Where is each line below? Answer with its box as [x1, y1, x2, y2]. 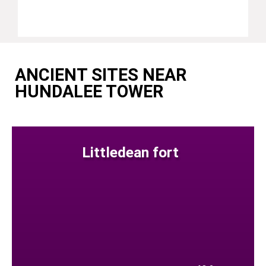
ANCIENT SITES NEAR [15, 64, 186, 85]
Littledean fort [81, 144, 179, 161]
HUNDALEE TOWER [15, 81, 163, 102]
